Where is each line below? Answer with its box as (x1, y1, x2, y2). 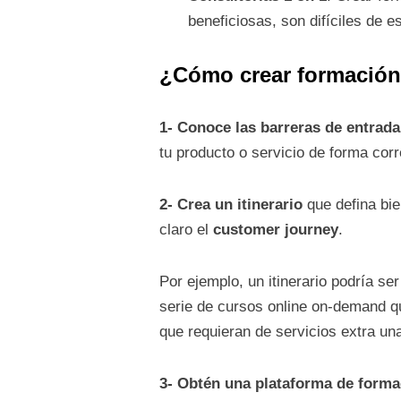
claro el (158, 221, 213, 239)
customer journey (212, 221, 338, 239)
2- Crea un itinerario (158, 196, 303, 214)
